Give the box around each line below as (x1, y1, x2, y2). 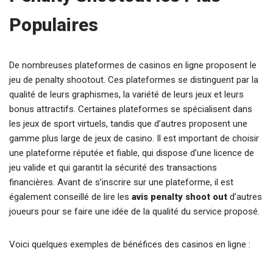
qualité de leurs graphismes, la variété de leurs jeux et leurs (9, 89, 244, 100)
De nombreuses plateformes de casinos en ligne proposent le (9, 60, 257, 71)
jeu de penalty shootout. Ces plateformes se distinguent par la (9, 74, 258, 85)
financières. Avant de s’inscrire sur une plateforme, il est (9, 177, 233, 188)
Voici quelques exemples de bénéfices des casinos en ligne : (9, 239, 250, 250)
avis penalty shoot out (132, 191, 227, 202)
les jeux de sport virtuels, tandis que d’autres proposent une (9, 118, 247, 129)
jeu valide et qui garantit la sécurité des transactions (9, 162, 217, 173)
